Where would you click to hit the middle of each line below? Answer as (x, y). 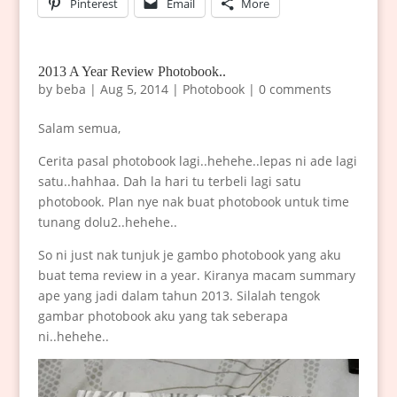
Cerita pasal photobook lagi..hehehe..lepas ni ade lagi (197, 161)
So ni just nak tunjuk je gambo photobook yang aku (189, 255)
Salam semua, (79, 128)
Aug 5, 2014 (134, 90)
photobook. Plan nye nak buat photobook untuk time (193, 202)
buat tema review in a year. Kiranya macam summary (196, 276)
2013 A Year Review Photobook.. (132, 72)
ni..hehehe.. (73, 337)
